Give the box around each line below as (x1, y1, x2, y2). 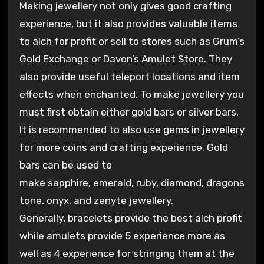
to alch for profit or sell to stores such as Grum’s (19, 35, 245, 48)
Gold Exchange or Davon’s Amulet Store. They (19, 53, 232, 65)
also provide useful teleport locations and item (19, 71, 240, 83)
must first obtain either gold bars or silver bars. (19, 106, 239, 118)
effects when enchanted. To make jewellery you (19, 88, 244, 101)
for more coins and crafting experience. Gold (19, 141, 228, 154)
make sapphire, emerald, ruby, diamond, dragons (19, 177, 245, 189)
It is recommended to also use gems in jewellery (19, 124, 245, 136)
